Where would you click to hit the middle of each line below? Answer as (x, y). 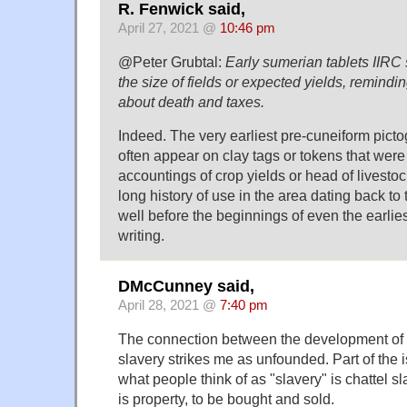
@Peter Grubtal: (172, 61)
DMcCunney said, (186, 287)
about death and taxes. (191, 101)
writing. (141, 235)
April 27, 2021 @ (169, 28)
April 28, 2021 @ (169, 306)
